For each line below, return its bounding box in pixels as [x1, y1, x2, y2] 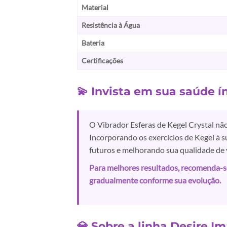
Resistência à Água [82, 21, 140, 30]
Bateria [82, 39, 104, 48]
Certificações [82, 56, 123, 65]
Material [82, 3, 108, 12]
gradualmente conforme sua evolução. [89, 175, 221, 185]
